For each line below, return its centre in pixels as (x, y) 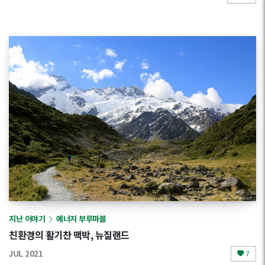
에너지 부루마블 (81, 218)
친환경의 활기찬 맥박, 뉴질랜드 (69, 235)
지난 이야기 (27, 218)
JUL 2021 (26, 254)
